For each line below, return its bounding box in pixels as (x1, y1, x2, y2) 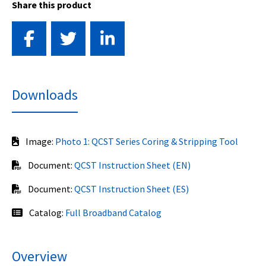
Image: (24, 135, 55, 147)
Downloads (12, 85, 78, 104)
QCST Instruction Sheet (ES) (74, 182, 189, 195)
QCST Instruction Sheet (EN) (74, 159, 191, 171)
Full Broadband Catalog (65, 206, 161, 218)
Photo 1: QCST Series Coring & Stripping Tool (55, 135, 238, 147)
